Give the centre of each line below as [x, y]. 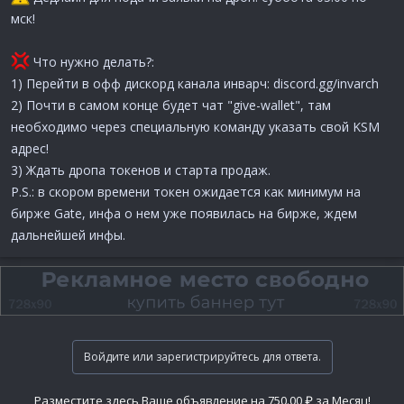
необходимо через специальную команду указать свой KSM [195, 126]
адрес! [30, 148]
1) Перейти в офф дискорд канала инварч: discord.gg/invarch [195, 83]
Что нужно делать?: [92, 61]
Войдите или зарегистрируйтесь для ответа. [202, 356]
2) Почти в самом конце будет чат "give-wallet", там [171, 105]
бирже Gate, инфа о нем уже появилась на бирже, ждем [184, 213]
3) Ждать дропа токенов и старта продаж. [141, 170]
